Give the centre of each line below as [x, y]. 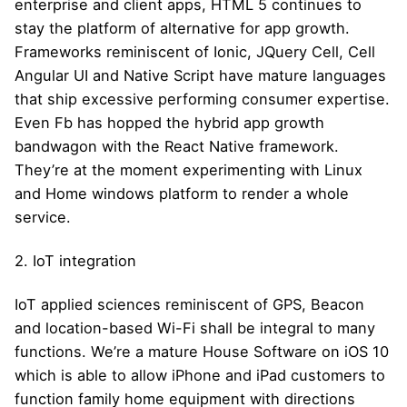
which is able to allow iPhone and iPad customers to [200, 375]
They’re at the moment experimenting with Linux [189, 169]
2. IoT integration [75, 260]
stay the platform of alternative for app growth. [182, 28]
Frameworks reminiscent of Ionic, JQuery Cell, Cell [195, 51]
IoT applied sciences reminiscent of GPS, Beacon [189, 304]
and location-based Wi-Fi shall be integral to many [195, 328]
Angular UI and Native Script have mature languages [200, 75]
